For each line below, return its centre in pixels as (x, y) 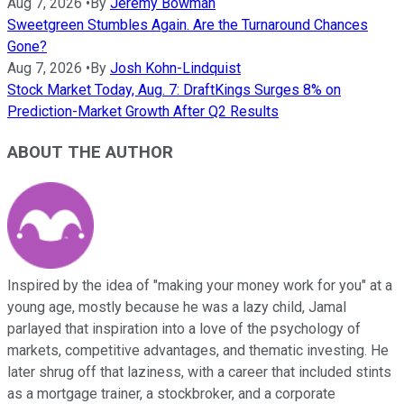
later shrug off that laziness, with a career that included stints (199, 372)
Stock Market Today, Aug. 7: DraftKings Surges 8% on (174, 90)
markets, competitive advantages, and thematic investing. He (198, 350)
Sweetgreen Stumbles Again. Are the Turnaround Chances (188, 25)
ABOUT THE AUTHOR (90, 152)
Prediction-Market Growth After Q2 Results (143, 112)
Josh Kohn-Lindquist (175, 69)
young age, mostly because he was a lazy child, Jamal (177, 307)
